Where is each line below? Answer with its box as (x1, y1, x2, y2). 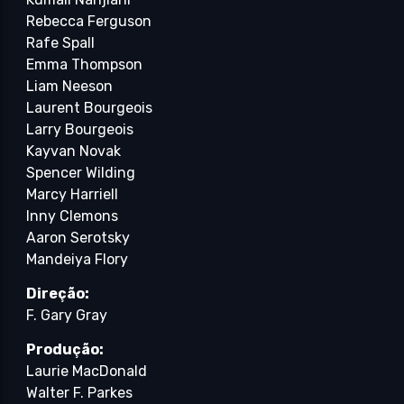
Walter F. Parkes (26, 384, 133, 402)
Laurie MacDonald (26, 363, 148, 381)
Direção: (26, 285, 90, 303)
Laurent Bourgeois (26, 98, 153, 116)
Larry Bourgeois (26, 120, 134, 138)
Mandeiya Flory (26, 250, 129, 268)
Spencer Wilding (26, 163, 136, 181)
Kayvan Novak (26, 142, 122, 160)
